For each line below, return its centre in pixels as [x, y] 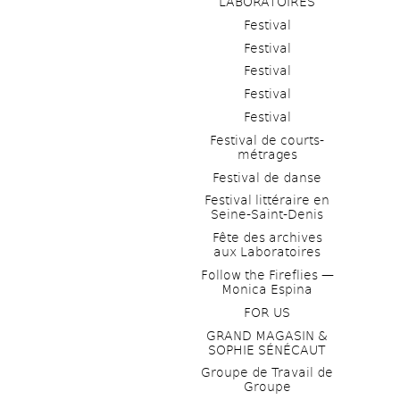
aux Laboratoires [267, 252]
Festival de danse [267, 177]
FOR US [267, 312]
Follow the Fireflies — [267, 275]
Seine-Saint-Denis [267, 215]
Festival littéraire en [267, 200]
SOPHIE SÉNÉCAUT [267, 350]
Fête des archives [267, 238]
